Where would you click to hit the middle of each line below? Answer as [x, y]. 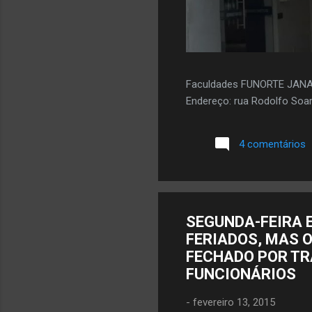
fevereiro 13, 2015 [234, 302]
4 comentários [272, 145]
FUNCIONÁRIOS [241, 274]
